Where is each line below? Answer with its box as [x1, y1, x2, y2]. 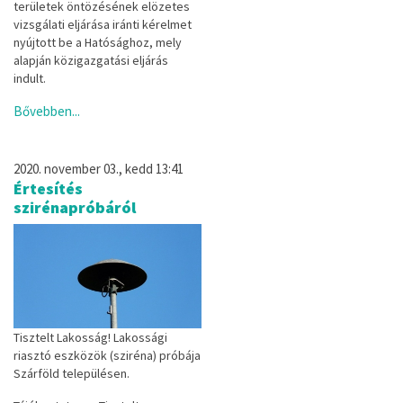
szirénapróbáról [13, 196, 136, 218]
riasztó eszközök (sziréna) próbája [13, 346, 201, 363]
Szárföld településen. [13, 364, 130, 381]
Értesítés [13, 177, 83, 199]
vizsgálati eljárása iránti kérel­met [13, 15, 192, 32]
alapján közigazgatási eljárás [13, 51, 168, 68]
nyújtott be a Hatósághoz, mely [13, 33, 182, 50]
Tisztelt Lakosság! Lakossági [13, 328, 167, 345]
